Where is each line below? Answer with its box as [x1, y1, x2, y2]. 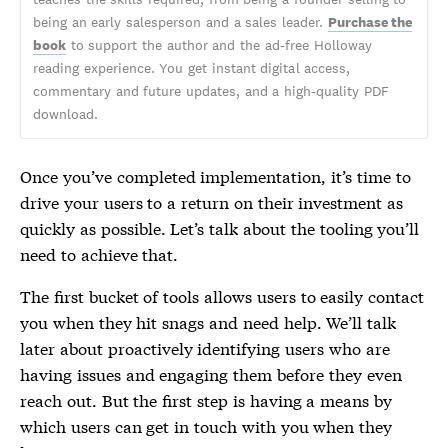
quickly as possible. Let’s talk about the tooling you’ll [20, 216, 420, 239]
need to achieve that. [20, 242, 179, 265]
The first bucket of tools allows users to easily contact [20, 284, 425, 307]
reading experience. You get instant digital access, [33, 59, 351, 77]
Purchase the [327, 13, 413, 31]
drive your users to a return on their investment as [20, 190, 404, 213]
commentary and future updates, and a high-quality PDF [33, 82, 389, 100]
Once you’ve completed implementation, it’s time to [20, 164, 411, 187]
